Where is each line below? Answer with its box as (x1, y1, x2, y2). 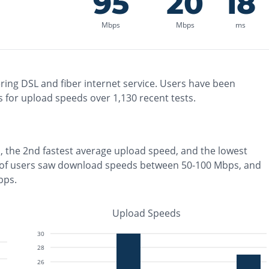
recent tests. (137, 91, 196, 104)
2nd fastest (23, 144, 73, 157)
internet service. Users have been (82, 77, 235, 90)
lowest (218, 144, 247, 157)
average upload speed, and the (76, 144, 218, 157)
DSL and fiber (21, 77, 82, 90)
